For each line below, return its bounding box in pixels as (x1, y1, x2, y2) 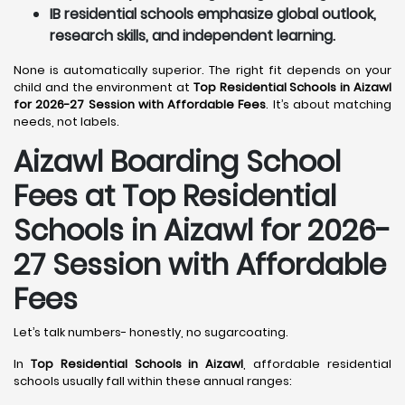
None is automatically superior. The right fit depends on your (14, 61, 391, 79)
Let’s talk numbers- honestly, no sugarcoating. (14, 324, 288, 341)
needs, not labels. (14, 113, 119, 130)
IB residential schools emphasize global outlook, (50, 4, 376, 24)
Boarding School (103, 141, 341, 182)
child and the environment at (14, 79, 193, 96)
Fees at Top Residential (14, 175, 336, 216)
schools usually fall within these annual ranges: (14, 372, 292, 390)
